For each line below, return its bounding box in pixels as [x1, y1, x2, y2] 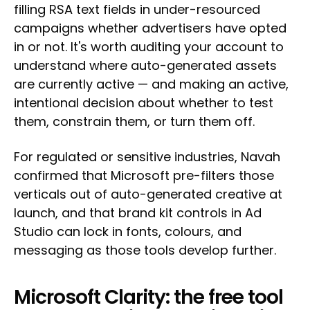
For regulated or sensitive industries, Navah [14, 148, 280, 166]
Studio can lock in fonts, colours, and [14, 223, 241, 241]
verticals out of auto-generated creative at [14, 185, 282, 203]
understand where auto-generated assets [14, 57, 277, 75]
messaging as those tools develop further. [14, 241, 276, 259]
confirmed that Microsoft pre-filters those [14, 167, 274, 185]
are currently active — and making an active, [14, 75, 289, 93]
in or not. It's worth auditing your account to [14, 38, 284, 56]
